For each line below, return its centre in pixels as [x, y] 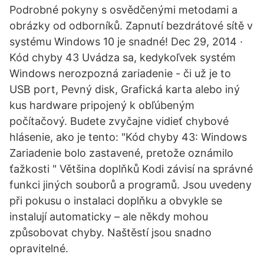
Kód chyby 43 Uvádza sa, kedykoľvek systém [123, 57]
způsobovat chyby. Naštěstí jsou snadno [110, 232]
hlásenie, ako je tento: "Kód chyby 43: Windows [128, 137]
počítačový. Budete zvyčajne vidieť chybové [119, 121]
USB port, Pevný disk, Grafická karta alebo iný [125, 89]
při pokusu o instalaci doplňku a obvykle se [116, 201]
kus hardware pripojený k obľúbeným [102, 105]
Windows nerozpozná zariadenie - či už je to [120, 73]
